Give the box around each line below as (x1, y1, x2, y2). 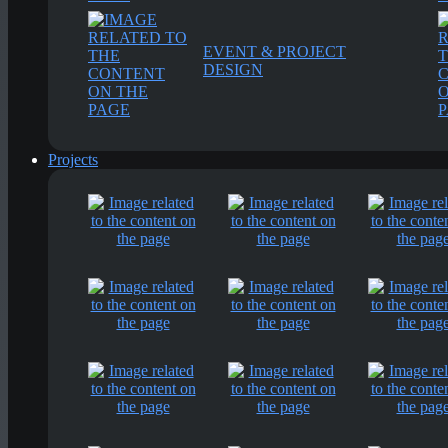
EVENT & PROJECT (203, 43, 346, 60)
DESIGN (203, 61, 263, 78)
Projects (48, 151, 98, 168)
